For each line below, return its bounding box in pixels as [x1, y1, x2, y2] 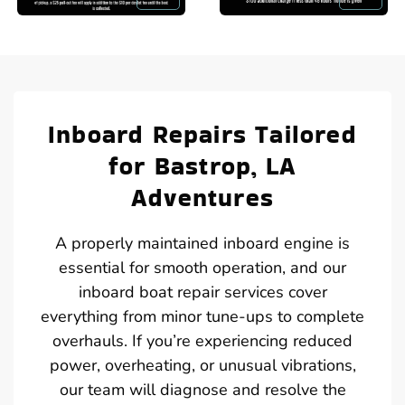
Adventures [131, 180, 274, 214]
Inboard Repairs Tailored [48, 117, 357, 151]
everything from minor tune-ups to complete [41, 305, 364, 327]
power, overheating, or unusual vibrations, [49, 353, 356, 376]
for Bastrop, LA [108, 148, 297, 183]
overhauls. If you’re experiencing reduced [52, 329, 353, 352]
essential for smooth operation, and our [59, 256, 346, 278]
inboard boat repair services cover [78, 280, 327, 303]
